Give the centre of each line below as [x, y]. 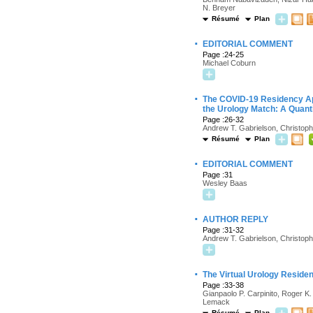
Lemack [216, 302]
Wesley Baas [225, 183]
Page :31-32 [223, 230]
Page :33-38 [223, 285]
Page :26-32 [223, 119]
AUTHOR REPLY [235, 219]
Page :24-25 [223, 54]
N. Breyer [219, 8]
